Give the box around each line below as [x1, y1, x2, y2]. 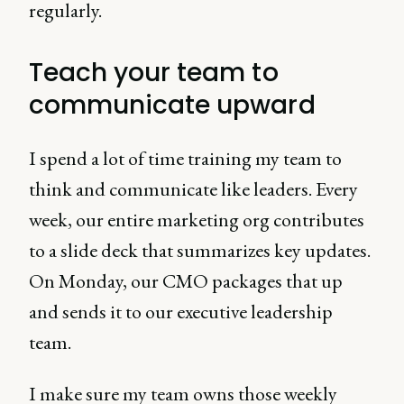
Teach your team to [29, 55, 279, 90]
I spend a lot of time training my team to [29, 145, 342, 171]
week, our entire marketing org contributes [29, 207, 364, 233]
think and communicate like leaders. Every [29, 176, 358, 202]
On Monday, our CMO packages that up [29, 268, 343, 294]
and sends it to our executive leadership [29, 298, 333, 325]
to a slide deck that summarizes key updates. [29, 237, 371, 263]
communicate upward [29, 87, 316, 123]
